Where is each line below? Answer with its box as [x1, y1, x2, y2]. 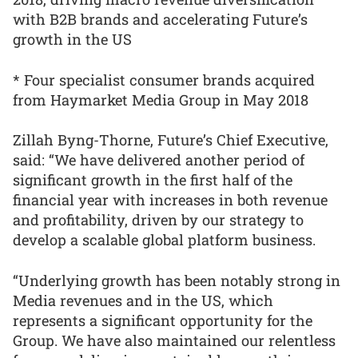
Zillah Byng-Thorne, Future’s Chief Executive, [13, 130, 328, 150]
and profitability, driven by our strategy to [13, 210, 304, 230]
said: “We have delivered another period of [13, 150, 304, 170]
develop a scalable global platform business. [13, 230, 316, 250]
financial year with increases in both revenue [13, 190, 328, 210]
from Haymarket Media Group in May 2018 [13, 89, 308, 109]
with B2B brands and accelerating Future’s [13, 10, 308, 30]
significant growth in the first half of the [13, 170, 292, 190]
